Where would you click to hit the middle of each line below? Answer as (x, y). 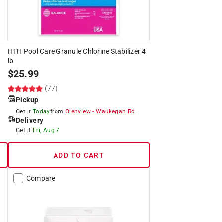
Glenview (78, 111)
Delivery (29, 120)
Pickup (27, 99)
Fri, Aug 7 (46, 130)
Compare (41, 178)
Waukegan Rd (115, 111)
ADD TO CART (79, 155)
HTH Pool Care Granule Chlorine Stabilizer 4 (77, 51)
